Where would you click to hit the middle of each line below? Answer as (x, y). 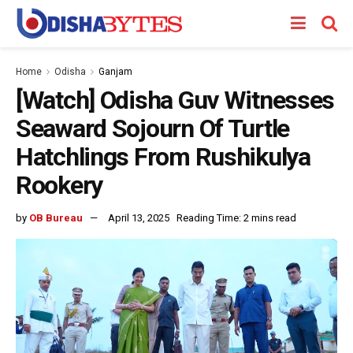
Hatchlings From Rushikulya (163, 157)
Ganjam (115, 72)
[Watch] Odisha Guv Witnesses (175, 100)
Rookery (59, 185)
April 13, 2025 (139, 217)
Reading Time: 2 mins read (236, 217)
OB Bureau (56, 217)
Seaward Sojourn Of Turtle (152, 128)
